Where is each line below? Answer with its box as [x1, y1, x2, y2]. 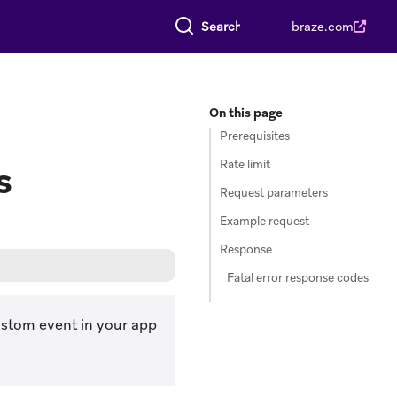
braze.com [292, 19, 354, 35]
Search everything [161, 12, 269, 28]
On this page [209, 105, 283, 121]
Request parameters [220, 185, 328, 200]
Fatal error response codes [227, 270, 369, 285]
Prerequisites [220, 128, 290, 144]
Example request [220, 214, 309, 229]
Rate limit [220, 157, 270, 172]
